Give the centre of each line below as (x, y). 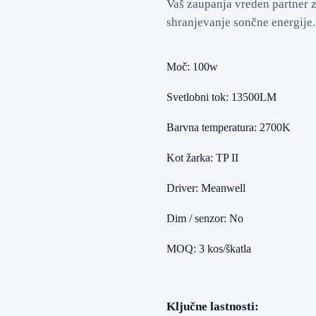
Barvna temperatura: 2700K (228, 127)
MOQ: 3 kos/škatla (208, 248)
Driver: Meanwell (206, 188)
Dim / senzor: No (205, 218)
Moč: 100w (192, 66)
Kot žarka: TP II (202, 157)
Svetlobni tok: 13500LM (221, 97)
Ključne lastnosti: (212, 306)
